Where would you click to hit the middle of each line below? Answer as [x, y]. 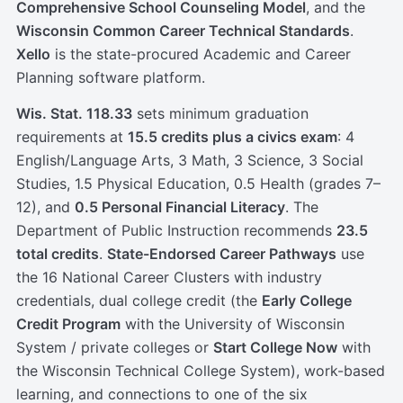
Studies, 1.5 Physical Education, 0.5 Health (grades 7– [198, 184]
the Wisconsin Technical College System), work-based [201, 371]
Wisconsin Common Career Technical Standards [183, 31]
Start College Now [275, 348]
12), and [45, 207]
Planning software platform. [111, 78]
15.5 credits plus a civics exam [233, 137]
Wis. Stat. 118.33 [74, 114]
